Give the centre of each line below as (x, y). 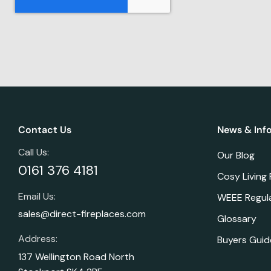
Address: (38, 239)
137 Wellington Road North (76, 257)
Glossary (237, 218)
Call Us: (34, 152)
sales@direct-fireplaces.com (82, 214)
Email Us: (37, 196)
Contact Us (45, 129)
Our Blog (236, 155)
